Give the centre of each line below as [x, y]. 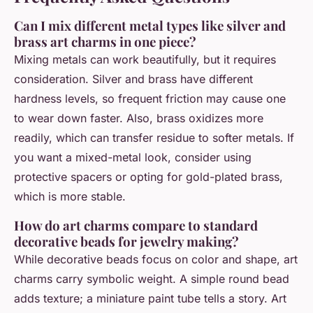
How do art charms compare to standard [136, 226]
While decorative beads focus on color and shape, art [156, 260]
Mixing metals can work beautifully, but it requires [145, 60]
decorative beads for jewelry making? [126, 242]
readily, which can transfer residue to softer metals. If [154, 138]
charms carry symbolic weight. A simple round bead [152, 279]
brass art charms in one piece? [105, 42]
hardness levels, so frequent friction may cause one [150, 99]
